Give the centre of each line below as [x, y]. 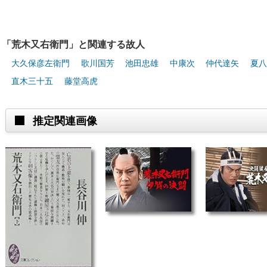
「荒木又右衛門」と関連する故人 [73, 45]
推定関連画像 [65, 121]
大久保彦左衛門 [41, 64]
